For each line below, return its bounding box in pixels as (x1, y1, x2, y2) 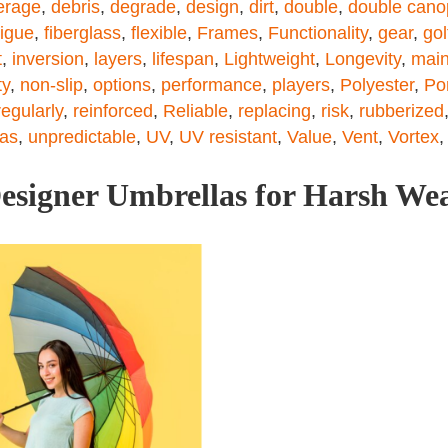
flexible (131, 23, 187, 43)
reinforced (73, 101, 153, 121)
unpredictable (28, 127, 136, 147)
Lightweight (224, 49, 315, 69)
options (93, 75, 151, 95)
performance (161, 75, 262, 95)
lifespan (152, 49, 214, 69)
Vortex (388, 127, 439, 147)
